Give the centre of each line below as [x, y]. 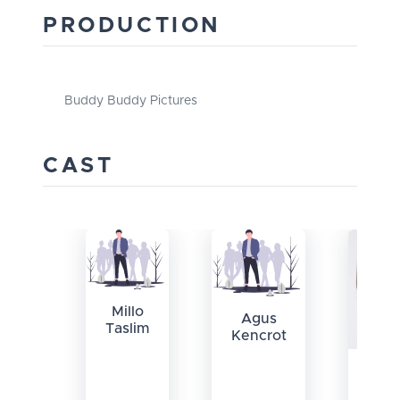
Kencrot [258, 336]
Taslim [127, 328]
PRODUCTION [132, 26]
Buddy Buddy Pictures [131, 101]
